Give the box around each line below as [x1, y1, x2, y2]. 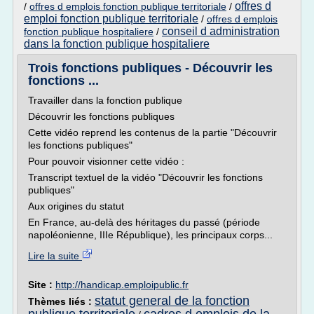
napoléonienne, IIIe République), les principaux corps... [28, 229, 273, 240]
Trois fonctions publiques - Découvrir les [28, 61, 273, 75]
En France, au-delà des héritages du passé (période [28, 217, 260, 228]
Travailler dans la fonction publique [28, 95, 182, 106]
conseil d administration [162, 25, 280, 37]
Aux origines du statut [28, 200, 124, 212]
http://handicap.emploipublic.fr [55, 279, 189, 290]
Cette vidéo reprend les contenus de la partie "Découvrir [28, 127, 277, 138]
